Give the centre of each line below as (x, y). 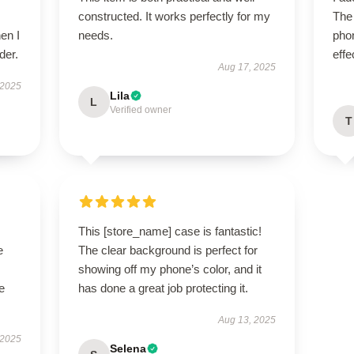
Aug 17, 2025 (247, 67)
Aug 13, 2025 (247, 320)
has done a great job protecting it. (163, 288)
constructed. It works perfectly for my (174, 16)
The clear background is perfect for (168, 250)
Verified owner (140, 110)
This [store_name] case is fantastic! (169, 231)
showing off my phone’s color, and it (169, 269)
